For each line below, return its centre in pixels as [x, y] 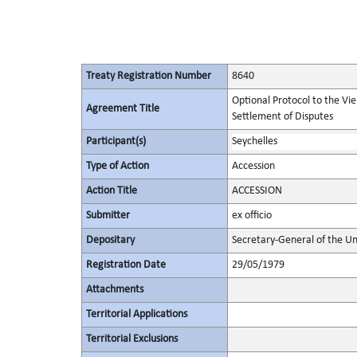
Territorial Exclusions [131, 339]
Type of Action [117, 166]
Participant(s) [116, 141]
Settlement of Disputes [282, 117]
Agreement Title [122, 109]
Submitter [108, 216]
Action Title [111, 191]
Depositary [110, 240]
